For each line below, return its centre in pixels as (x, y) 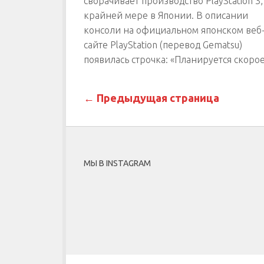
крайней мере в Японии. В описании (166, 15)
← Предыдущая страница (151, 98)
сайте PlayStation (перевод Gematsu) (163, 44)
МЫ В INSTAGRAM (117, 163)
